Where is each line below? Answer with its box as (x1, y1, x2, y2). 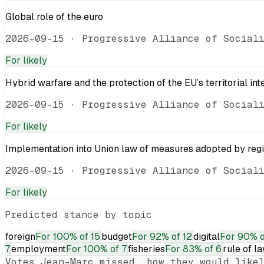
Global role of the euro (5, 10, 103, 23)
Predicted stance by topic (5, 208, 152, 221)
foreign (5, 230, 35, 243)
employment (11, 242, 66, 255)
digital (193, 230, 220, 243)
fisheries (128, 242, 165, 255)
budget (101, 230, 132, 243)
